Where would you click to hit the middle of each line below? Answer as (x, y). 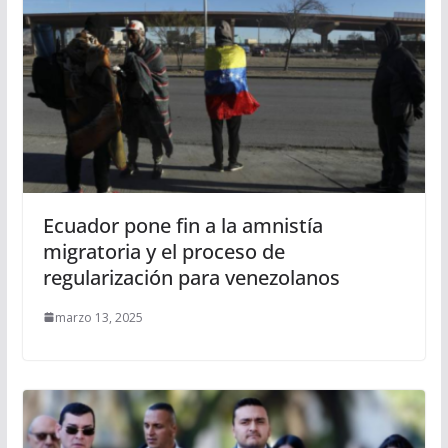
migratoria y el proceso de (163, 251)
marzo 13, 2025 (98, 317)
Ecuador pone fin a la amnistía (182, 225)
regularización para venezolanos (191, 277)
